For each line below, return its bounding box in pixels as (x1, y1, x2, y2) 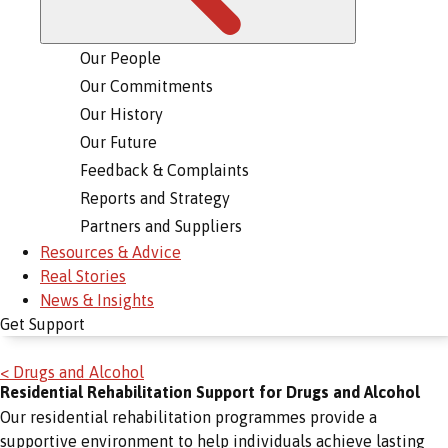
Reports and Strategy (80, 189, 230, 207)
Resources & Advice (40, 243, 181, 261)
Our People (80, 49, 161, 67)
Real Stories (40, 267, 126, 285)
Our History (80, 105, 163, 123)
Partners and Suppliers (80, 217, 242, 235)
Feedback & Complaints (80, 161, 249, 179)
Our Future (80, 133, 157, 151)
